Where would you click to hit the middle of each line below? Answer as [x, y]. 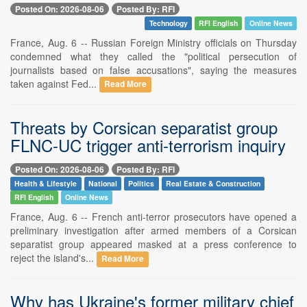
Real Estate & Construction [213, 183]
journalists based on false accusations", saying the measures [153, 70]
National [102, 183]
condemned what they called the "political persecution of [153, 56]
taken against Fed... [55, 83]
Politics [142, 183]
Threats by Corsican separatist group [144, 127]
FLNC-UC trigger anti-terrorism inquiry [148, 145]
